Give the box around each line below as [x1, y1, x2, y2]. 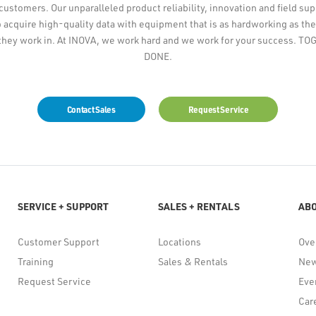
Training [17, 254, 54, 268]
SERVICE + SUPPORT [17, 199, 109, 213]
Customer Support [17, 234, 99, 248]
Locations [157, 234, 201, 248]
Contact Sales [66, 103, 116, 115]
